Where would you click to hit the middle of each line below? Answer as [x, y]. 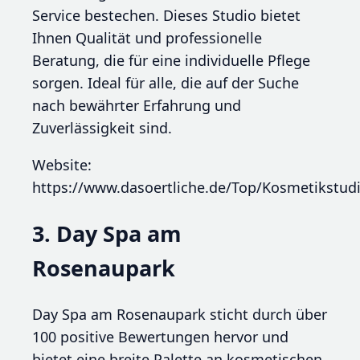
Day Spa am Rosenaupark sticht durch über [180, 315]
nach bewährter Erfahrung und [137, 105]
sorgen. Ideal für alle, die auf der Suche [166, 82]
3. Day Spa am [107, 234]
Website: [62, 164]
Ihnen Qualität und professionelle [147, 37]
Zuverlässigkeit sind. [102, 127]
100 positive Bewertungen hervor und [160, 337]
